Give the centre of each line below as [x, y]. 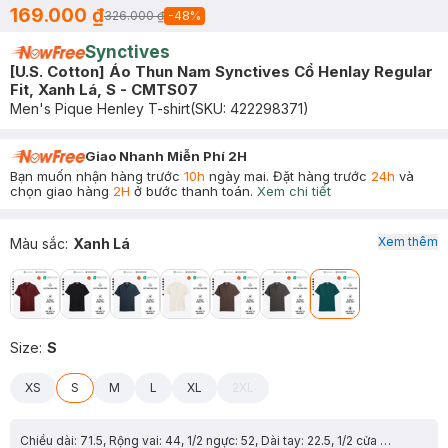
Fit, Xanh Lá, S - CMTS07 [104, 89]
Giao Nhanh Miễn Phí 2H [166, 156]
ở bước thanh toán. [191, 191]
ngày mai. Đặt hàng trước [288, 176]
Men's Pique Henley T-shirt [100, 108]
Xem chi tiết [294, 191]
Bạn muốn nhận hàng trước [97, 176]
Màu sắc [37, 243]
